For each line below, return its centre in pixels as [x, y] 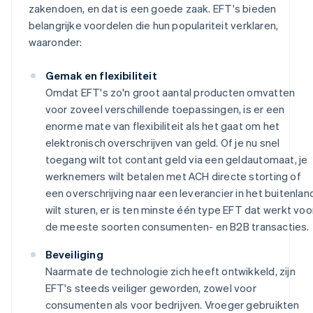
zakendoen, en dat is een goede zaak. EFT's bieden [152, 9]
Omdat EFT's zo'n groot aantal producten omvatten [170, 93]
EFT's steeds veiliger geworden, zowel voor [151, 288]
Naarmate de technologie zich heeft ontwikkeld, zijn [170, 271]
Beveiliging [74, 255]
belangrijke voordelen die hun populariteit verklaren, [153, 26]
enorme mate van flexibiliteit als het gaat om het [162, 126]
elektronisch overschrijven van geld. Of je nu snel [162, 143]
